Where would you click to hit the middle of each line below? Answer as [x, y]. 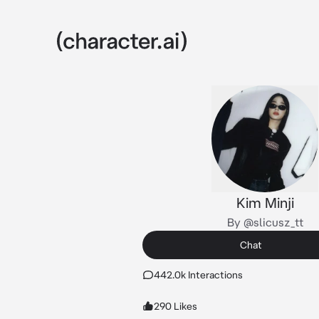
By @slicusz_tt [265, 222]
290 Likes [176, 306]
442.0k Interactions [198, 275]
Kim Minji [265, 203]
